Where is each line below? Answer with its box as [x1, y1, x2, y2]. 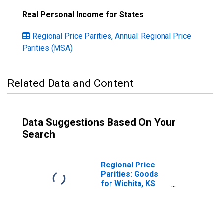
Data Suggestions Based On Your [22, 116, 176, 128]
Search [22, 128, 55, 140]
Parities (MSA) [22, 43, 73, 53]
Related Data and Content [7, 77, 134, 89]
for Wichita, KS [101, 179, 155, 188]
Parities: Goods [101, 169, 158, 179]
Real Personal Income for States [22, 10, 144, 19]
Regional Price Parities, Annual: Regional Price [32, 31, 191, 41]
